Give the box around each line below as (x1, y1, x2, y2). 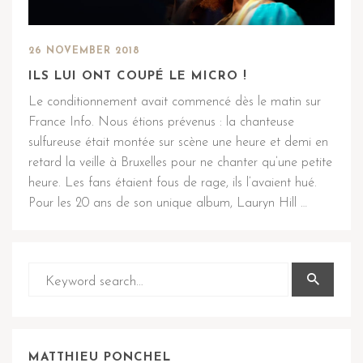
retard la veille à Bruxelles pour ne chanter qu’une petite (28, 156, 332, 170)
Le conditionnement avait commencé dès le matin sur (28, 96, 321, 109)
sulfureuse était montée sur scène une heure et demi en (28, 136, 328, 150)
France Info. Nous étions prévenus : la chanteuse (28, 116, 294, 130)
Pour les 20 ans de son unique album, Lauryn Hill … (28, 197, 307, 211)
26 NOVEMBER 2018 (28, 46, 140, 57)
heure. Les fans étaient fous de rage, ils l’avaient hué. (28, 177, 317, 190)
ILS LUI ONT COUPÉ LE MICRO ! (28, 70, 247, 83)
